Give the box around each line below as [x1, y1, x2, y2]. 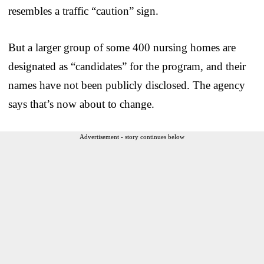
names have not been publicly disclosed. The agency [8, 78, 245, 91]
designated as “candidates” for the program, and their [8, 60, 246, 72]
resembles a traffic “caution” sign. [8, 4, 159, 17]
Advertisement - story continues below [80, 133, 184, 140]
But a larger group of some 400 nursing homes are [8, 41, 236, 54]
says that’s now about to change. [8, 97, 154, 110]
